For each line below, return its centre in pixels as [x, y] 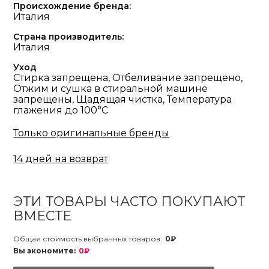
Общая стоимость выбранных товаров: [88, 239]
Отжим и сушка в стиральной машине [111, 89]
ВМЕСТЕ [43, 216]
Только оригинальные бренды [92, 133]
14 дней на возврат [61, 159]
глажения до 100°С [61, 110]
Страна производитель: [69, 37]
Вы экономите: [45, 251]
